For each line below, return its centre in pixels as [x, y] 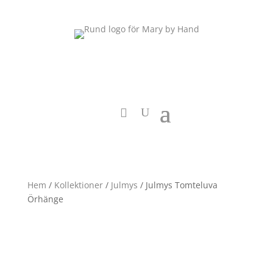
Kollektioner [78, 185]
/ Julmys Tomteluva [177, 185]
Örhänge [45, 199]
